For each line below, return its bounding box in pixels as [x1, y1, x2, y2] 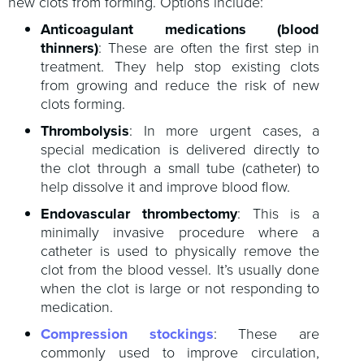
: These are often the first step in [98, 37, 320, 59]
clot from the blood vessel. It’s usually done [41, 259, 320, 281]
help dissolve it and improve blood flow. [41, 176, 290, 198]
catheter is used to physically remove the [41, 240, 320, 262]
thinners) [41, 37, 98, 59]
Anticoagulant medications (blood [41, 19, 320, 41]
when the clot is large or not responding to [41, 278, 320, 300]
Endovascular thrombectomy [41, 203, 237, 225]
